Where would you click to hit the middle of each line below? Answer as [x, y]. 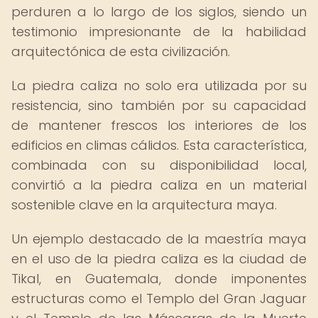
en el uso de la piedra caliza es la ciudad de [159, 259]
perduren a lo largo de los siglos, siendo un [159, 12]
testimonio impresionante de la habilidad [159, 32]
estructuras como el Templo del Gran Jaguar [159, 298]
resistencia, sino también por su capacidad [159, 105]
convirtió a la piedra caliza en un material [159, 185]
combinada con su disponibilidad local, [159, 165]
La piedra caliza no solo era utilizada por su [159, 86]
